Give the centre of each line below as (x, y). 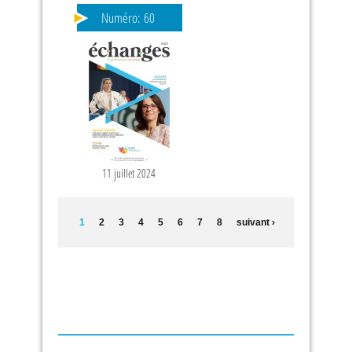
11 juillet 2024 (129, 173)
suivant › (255, 222)
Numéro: (123, 18)
